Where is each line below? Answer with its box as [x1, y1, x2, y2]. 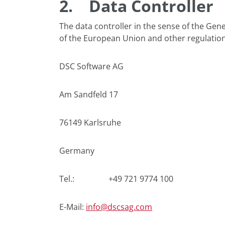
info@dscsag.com [86, 201, 152, 212]
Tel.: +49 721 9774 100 [59, 173, 173, 184]
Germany [59, 145, 94, 156]
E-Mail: [59, 201, 86, 212]
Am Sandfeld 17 [59, 89, 118, 100]
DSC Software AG [59, 61, 124, 72]
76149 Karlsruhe [59, 117, 121, 128]
